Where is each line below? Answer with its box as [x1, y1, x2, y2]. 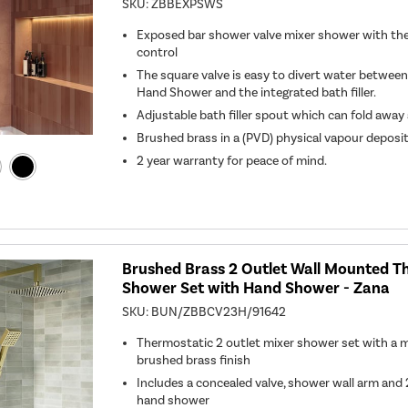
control [137, 45, 178, 61]
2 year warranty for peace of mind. [137, 153, 330, 169]
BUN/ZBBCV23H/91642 [151, 303, 287, 320]
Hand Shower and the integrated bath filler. [137, 85, 377, 101]
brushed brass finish [137, 352, 251, 368]
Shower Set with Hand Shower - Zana [122, 278, 391, 298]
